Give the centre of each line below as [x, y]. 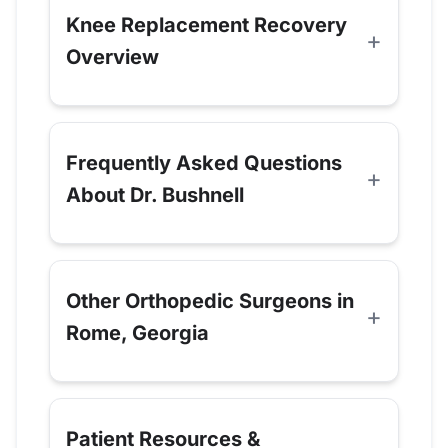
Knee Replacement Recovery [206, 25]
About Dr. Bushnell [155, 195]
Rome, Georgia [137, 333]
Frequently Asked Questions [204, 163]
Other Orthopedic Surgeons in [210, 301]
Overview [112, 57]
